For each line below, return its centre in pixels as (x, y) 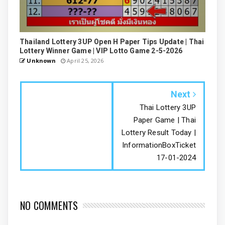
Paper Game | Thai (164, 120)
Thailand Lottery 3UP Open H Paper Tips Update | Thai (112, 41)
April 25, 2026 (85, 60)
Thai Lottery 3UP (167, 107)
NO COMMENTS (49, 205)
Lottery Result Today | (158, 132)
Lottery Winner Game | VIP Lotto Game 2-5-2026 (101, 50)
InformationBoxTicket (159, 145)
